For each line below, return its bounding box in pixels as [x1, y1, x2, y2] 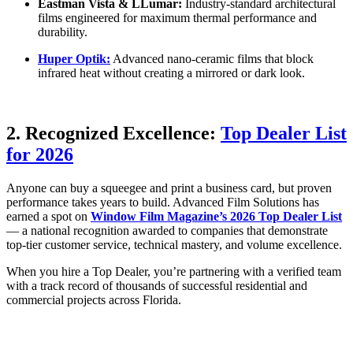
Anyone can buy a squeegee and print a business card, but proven [6, 180, 332, 195]
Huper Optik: [38, 51, 110, 65]
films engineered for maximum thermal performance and [38, 10, 317, 24]
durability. [38, 24, 87, 39]
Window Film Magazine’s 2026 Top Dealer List [91, 209, 342, 223]
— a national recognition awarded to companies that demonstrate [6, 223, 328, 237]
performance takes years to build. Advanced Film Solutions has [6, 195, 319, 209]
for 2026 [6, 143, 73, 165]
